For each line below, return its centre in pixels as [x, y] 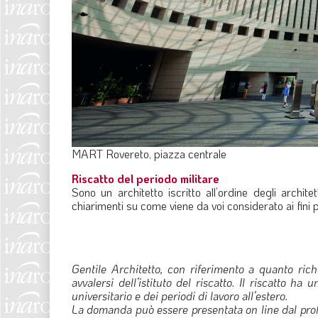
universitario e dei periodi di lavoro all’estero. [180, 295]
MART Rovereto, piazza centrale [149, 153]
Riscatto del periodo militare [146, 178]
